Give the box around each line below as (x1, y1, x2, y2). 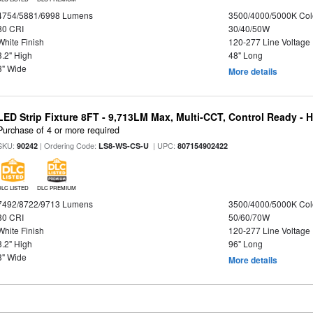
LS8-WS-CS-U (99, 140, 150, 152)
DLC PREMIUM (37, 184, 77, 192)
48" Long (228, 49, 263, 61)
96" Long (228, 238, 263, 250)
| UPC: (149, 140, 178, 152)
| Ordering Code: (38, 140, 99, 152)
